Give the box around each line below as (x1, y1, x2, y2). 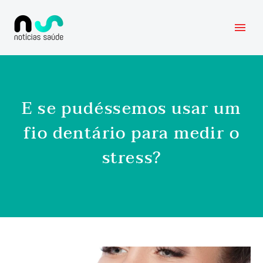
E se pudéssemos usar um (22, 95, 241, 123)
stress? (102, 144, 161, 172)
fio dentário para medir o (23, 119, 240, 147)
